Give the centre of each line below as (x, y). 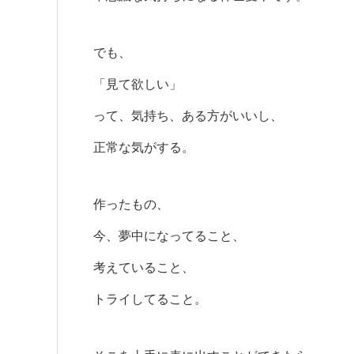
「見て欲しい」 (137, 84)
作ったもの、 (131, 204)
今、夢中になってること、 (169, 236)
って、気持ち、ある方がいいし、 (188, 116)
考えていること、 (144, 267)
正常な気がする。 (144, 147)
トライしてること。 (150, 299)
